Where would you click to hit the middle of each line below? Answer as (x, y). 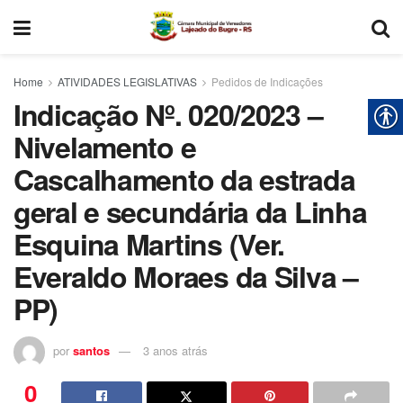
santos (91, 350)
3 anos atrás (175, 350)
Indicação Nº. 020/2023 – (168, 114)
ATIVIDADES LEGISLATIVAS (127, 81)
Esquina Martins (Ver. (149, 244)
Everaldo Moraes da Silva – (186, 276)
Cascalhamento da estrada (184, 179)
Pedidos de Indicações (267, 81)
